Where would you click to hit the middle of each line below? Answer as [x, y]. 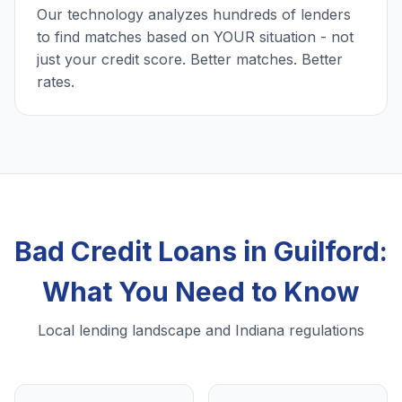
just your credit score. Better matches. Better [190, 60]
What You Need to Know [201, 292]
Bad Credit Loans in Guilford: [201, 252]
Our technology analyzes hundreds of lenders [194, 15]
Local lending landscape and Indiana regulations [201, 331]
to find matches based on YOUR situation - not [195, 37]
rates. [56, 82]
